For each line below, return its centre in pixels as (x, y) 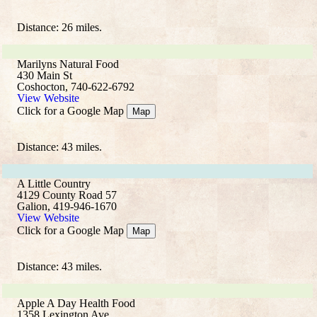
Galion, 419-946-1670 (67, 206)
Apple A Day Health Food (76, 303)
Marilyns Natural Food (68, 64)
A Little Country (54, 184)
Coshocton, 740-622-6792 (76, 87)
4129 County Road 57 (67, 195)
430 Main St (45, 75)
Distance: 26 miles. (59, 27)
